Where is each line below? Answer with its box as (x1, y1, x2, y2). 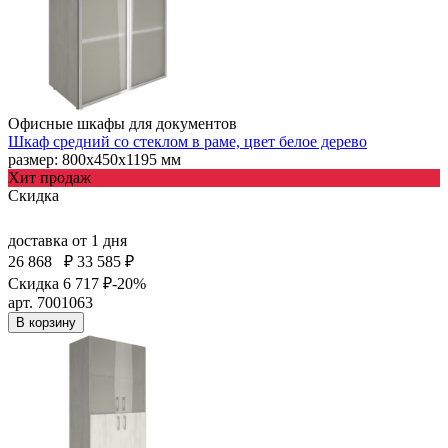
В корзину (16, 314, 76, 330)
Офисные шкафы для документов (8, 114, 237, 132)
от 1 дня (72, 231, 127, 249)
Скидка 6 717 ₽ (8, 274, 112, 292)
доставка (8, 231, 72, 249)
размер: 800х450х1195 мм (8, 150, 181, 168)
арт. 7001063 (8, 293, 93, 311)
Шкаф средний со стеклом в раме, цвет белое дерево (8, 132, 367, 150)
